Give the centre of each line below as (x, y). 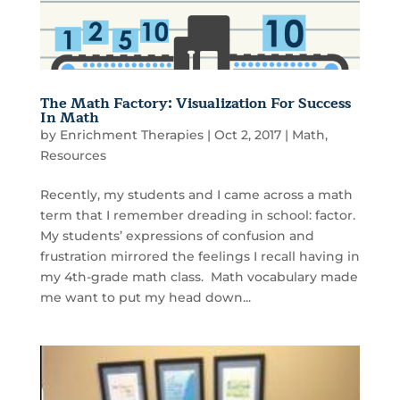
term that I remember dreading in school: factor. (199, 215)
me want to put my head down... (145, 297)
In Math (69, 117)
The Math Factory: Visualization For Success (195, 103)
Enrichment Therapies (131, 134)
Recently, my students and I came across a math (196, 194)
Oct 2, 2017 (247, 134)
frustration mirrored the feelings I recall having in (200, 256)
